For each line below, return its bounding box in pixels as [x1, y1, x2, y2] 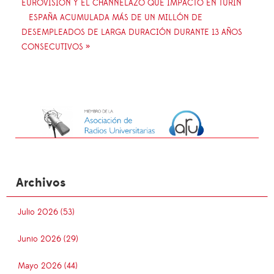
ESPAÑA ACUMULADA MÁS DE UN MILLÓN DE [29, 12, 202, 23]
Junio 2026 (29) [18, 234, 78, 245]
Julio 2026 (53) [18, 207, 75, 218]
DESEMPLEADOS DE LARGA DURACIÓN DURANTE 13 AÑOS [21, 26, 242, 38]
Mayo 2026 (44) [18, 261, 78, 272]
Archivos [16, 175, 65, 191]
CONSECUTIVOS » [21, 41, 90, 53]
